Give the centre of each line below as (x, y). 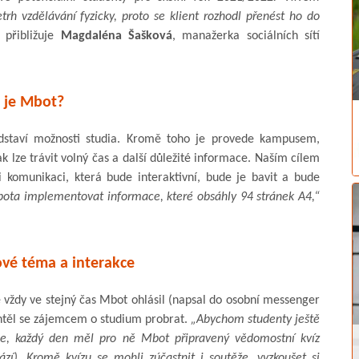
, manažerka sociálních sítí (246, 36)
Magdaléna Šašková (117, 36)
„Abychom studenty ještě (255, 319)
